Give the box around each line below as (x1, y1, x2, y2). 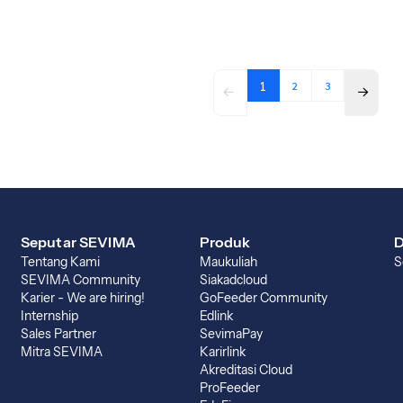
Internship (20, 308, 78, 324)
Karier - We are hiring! (20, 290, 145, 306)
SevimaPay (199, 326, 263, 342)
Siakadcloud (199, 272, 267, 288)
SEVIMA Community (20, 272, 140, 288)
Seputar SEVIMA (20, 233, 136, 251)
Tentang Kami (20, 254, 100, 270)
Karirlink (199, 344, 246, 360)
